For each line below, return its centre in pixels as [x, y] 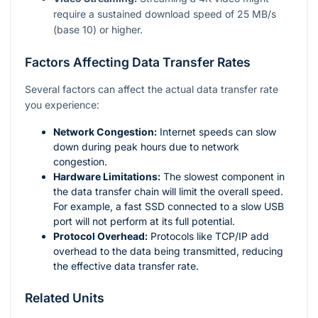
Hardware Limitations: [107, 177]
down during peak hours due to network [146, 147]
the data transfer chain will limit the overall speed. [168, 192]
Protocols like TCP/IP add [208, 236]
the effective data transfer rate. [126, 266]
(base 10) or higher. [98, 30]
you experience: [62, 105]
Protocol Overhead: [100, 236]
